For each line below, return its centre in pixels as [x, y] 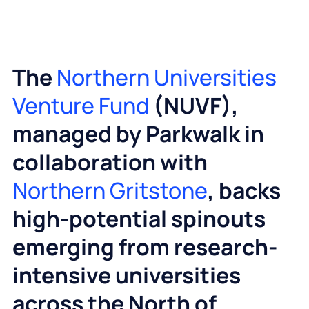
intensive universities [126, 276]
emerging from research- [144, 247]
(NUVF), [193, 106]
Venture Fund [80, 106]
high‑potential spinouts [139, 219]
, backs [244, 191]
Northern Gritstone [110, 191]
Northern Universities [166, 78]
